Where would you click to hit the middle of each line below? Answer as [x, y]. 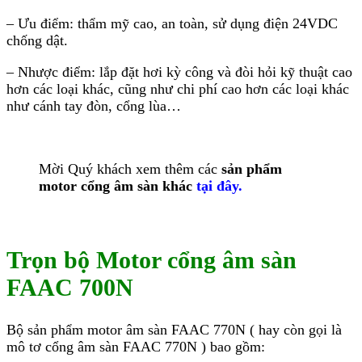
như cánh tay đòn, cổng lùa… [94, 106]
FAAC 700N [70, 288]
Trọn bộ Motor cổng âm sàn [152, 260]
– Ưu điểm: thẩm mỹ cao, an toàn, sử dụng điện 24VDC [172, 24]
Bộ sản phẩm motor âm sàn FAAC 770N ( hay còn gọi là [174, 330]
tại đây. [219, 186]
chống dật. [37, 41]
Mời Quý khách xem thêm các [130, 169]
